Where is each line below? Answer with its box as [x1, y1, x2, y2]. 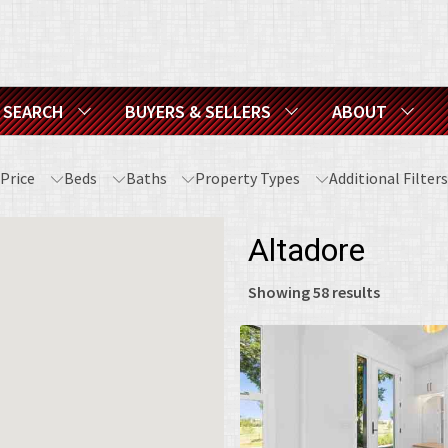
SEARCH [3, 99, 64, 123]
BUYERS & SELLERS [125, 99, 271, 123]
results [329, 282, 380, 302]
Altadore [248, 231, 365, 269]
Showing [248, 282, 313, 302]
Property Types [195, 168, 304, 188]
